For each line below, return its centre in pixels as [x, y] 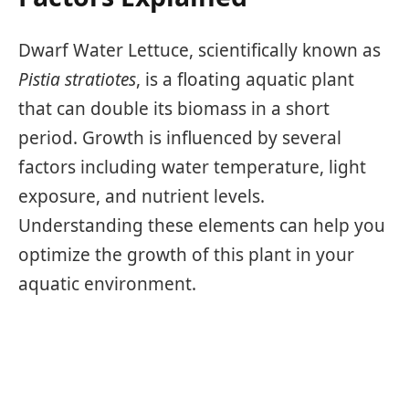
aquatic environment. [107, 283]
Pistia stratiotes [77, 79]
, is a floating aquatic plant [245, 79]
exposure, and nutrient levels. [142, 196]
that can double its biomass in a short [174, 108]
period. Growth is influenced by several [180, 137]
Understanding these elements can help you [202, 225]
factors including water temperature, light [192, 167]
